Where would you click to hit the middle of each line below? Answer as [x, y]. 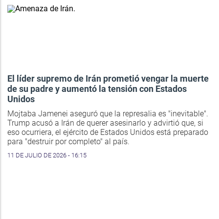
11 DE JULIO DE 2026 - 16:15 [47, 155]
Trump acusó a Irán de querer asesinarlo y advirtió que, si [105, 123]
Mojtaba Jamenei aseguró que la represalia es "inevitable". [108, 114]
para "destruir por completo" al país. [68, 142]
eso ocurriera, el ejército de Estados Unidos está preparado [108, 132]
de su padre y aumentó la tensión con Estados [97, 89]
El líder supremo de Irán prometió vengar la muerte [108, 79]
